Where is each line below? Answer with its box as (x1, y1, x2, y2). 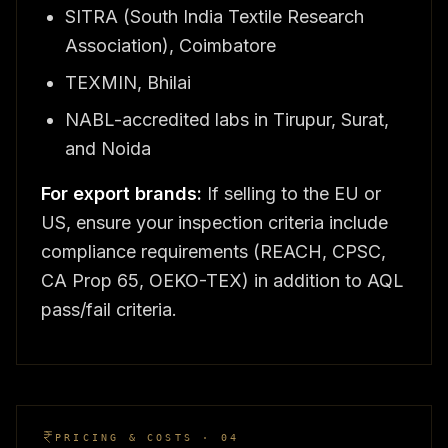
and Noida (65, 137, 151, 159)
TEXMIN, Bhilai (65, 71, 191, 93)
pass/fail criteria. (41, 298, 177, 320)
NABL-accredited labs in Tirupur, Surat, (65, 108, 389, 130)
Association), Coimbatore (65, 34, 276, 56)
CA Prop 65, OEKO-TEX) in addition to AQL (41, 269, 404, 291)
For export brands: (41, 182, 202, 204)
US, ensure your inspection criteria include (41, 211, 388, 233)
